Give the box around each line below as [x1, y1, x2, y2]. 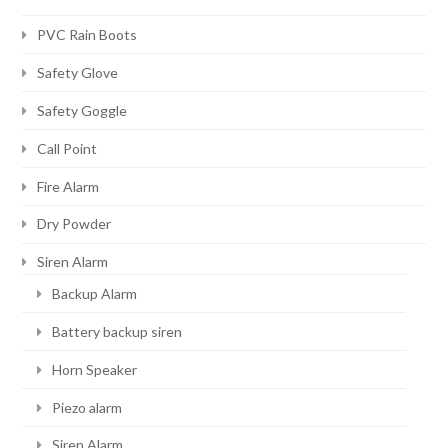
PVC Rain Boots [37, 25, 138, 43]
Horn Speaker [52, 360, 138, 378]
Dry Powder [37, 215, 112, 233]
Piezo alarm [52, 398, 123, 416]
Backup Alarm [52, 284, 138, 302]
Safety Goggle [37, 101, 128, 119]
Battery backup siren [52, 322, 183, 340]
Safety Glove [37, 63, 119, 81]
